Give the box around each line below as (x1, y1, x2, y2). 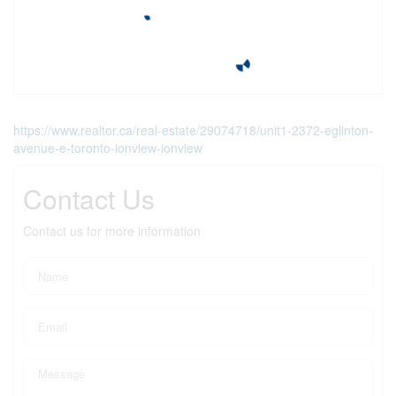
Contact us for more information (23, 222, 201, 240)
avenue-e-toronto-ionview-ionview (13, 139, 202, 156)
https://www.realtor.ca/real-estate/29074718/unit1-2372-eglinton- (13, 121, 373, 139)
